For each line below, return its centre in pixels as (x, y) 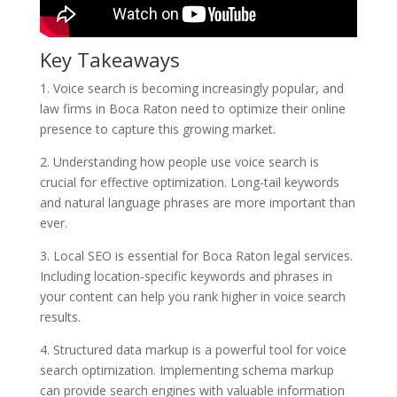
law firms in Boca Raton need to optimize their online (192, 108)
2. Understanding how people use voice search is (179, 161)
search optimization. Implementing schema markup (187, 370)
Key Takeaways (109, 59)
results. (60, 316)
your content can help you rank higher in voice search (192, 296)
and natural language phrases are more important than (197, 202)
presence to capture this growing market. (157, 128)
